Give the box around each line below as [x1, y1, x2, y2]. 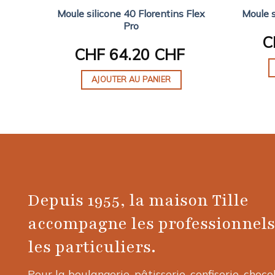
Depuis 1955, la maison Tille [28, 189, 249, 211]
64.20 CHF [105, 44, 185, 64]
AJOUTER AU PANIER [91, 74, 171, 85]
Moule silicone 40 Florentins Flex [57, 7, 206, 20]
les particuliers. [28, 236, 156, 258]
